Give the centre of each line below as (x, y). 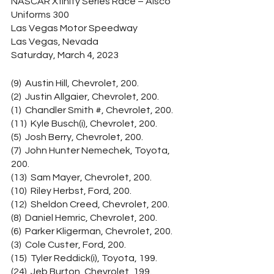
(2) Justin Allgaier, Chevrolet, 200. (85, 97)
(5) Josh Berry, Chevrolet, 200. (77, 137)
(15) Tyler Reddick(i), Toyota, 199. (84, 258)
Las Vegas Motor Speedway (74, 28)
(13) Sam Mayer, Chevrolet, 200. (81, 177)
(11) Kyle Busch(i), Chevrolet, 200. (84, 124)
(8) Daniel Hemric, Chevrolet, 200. (84, 218)
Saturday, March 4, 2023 (65, 55)
